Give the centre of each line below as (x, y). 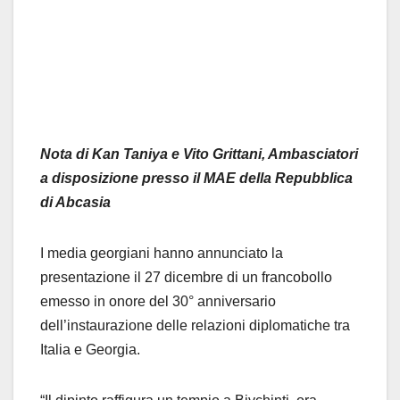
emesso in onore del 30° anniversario (158, 302)
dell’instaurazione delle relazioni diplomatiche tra (195, 326)
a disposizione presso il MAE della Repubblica (196, 179)
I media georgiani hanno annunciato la (162, 254)
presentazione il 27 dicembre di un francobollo (186, 278)
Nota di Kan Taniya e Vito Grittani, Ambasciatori (199, 154)
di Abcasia (75, 203)
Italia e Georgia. (90, 350)
